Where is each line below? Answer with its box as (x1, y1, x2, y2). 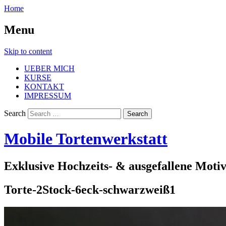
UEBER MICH (24, 64, 75, 73)
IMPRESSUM (24, 91, 71, 100)
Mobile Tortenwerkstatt (4, 130, 167, 148)
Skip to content (4, 46, 52, 55)
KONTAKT (24, 82, 64, 91)
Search (4, 108, 26, 118)
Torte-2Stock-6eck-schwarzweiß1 (4, 183, 176, 196)
